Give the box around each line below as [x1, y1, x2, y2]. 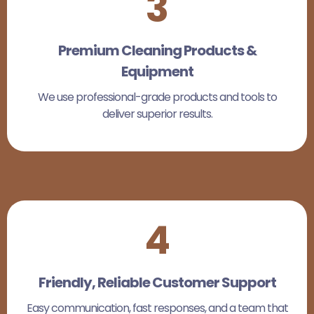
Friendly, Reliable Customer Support [38, 273, 276, 292]
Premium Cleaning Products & [57, 41, 257, 60]
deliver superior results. [102, 106, 212, 122]
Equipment [121, 62, 193, 81]
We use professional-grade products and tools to [37, 89, 277, 105]
